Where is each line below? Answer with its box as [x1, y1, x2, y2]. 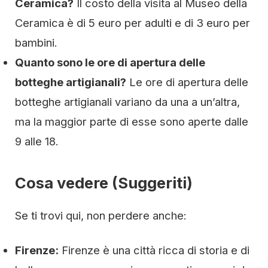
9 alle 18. [15, 135, 59, 148]
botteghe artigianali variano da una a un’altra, [15, 95, 240, 108]
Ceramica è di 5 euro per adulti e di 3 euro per [15, 16, 250, 29]
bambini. [15, 36, 57, 49]
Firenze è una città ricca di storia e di [59, 243, 249, 257]
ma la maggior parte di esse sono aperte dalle [15, 115, 248, 128]
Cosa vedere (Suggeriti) [15, 173, 193, 192]
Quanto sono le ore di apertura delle [15, 56, 205, 69]
